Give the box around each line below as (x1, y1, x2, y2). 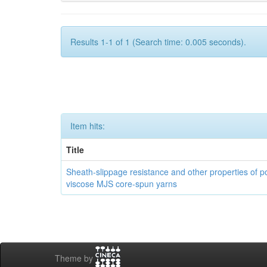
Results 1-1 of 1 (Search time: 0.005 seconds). (70, 36, 246, 48)
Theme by (55, 252, 95, 265)
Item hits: (70, 120, 105, 132)
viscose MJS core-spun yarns (66, 178, 178, 190)
